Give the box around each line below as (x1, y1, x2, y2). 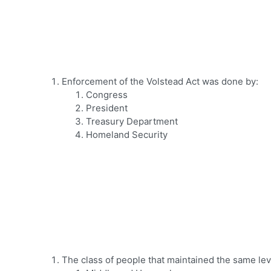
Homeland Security (86, 129, 168, 141)
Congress (86, 89, 128, 101)
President (86, 102, 128, 114)
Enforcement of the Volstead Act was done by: (62, 76, 258, 88)
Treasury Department (86, 116, 178, 128)
